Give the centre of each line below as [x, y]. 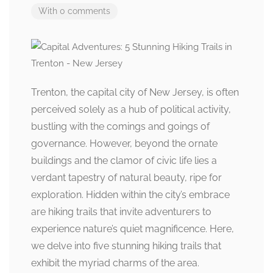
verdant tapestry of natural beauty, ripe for [126, 178]
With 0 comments [74, 11]
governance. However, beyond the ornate [124, 144]
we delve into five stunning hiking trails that [126, 246]
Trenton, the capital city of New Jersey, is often [135, 92]
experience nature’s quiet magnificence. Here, [133, 229]
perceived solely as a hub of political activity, [131, 109]
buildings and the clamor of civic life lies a [124, 161]
